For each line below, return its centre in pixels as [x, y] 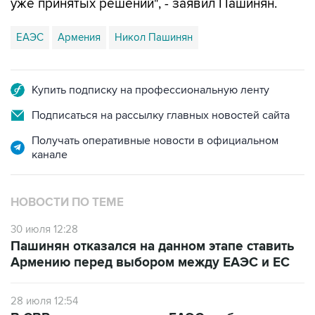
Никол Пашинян [154, 37]
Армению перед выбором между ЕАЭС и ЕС [150, 263]
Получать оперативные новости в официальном [155, 141]
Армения [79, 37]
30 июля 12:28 [44, 229]
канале [50, 155]
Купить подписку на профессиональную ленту [150, 90]
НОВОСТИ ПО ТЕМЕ [67, 202]
